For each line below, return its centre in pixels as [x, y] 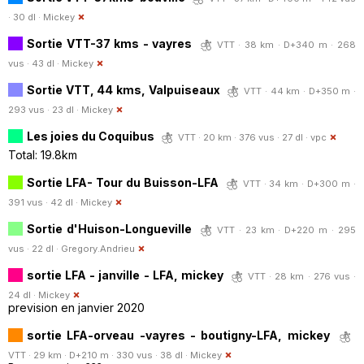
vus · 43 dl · [35, 63]
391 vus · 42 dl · [44, 202]
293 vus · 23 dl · [45, 109]
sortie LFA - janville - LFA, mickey [125, 275]
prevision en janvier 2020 [76, 307]
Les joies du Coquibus [91, 136]
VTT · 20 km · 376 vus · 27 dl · [244, 137]
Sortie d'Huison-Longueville [109, 228]
